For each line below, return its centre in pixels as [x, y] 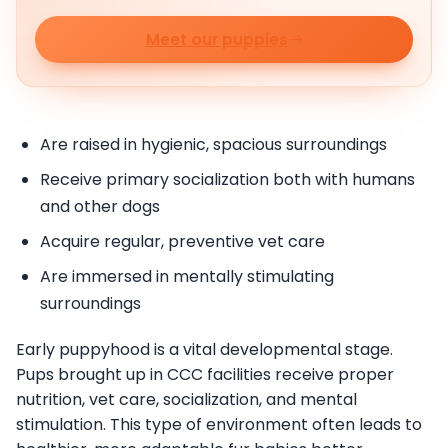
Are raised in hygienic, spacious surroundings [213, 144]
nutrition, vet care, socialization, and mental [186, 399]
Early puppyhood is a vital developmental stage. [204, 349]
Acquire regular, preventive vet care [182, 241]
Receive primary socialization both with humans [227, 179]
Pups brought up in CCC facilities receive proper [205, 374]
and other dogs [100, 206]
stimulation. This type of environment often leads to [219, 424]
